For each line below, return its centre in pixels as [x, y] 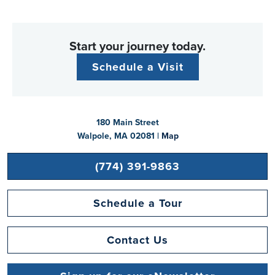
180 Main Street [128, 123]
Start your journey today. [137, 46]
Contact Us [137, 240]
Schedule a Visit [137, 67]
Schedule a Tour [137, 203]
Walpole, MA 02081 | [119, 136]
